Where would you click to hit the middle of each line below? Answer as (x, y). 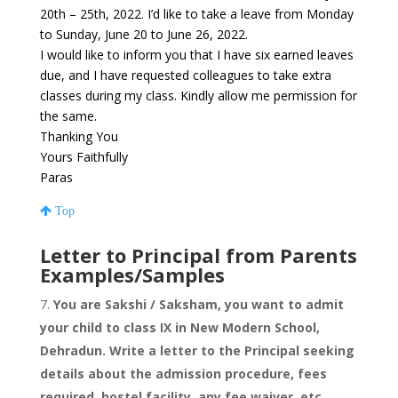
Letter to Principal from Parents (198, 255)
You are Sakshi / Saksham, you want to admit (198, 305)
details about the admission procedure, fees (183, 374)
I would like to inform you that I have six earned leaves (196, 55)
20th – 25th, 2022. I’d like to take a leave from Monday (196, 14)
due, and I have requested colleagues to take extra (185, 76)
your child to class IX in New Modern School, (179, 328)
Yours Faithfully (84, 157)
